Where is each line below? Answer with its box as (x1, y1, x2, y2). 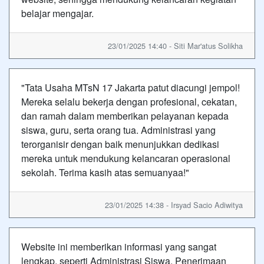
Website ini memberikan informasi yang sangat (21, 240, 216, 253)
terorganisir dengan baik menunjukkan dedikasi (21, 137, 219, 151)
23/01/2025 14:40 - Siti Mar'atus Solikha (108, 40, 243, 51)
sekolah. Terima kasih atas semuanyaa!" (21, 166, 189, 179)
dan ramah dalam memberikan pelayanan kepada (21, 109, 229, 123)
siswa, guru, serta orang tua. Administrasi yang (21, 123, 216, 137)
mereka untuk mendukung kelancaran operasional (21, 151, 230, 165)
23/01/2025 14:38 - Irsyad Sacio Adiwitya (105, 199, 243, 210)
